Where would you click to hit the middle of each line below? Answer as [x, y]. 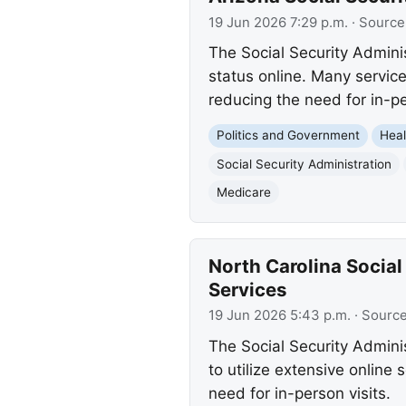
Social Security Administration [304, 164]
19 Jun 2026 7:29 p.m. [278, 22]
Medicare [243, 192]
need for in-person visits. [299, 393]
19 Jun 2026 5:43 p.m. [279, 316]
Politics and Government [288, 135]
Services [247, 289]
